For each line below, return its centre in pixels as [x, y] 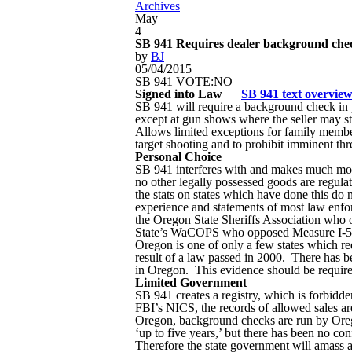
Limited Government [191, 282]
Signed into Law [188, 94]
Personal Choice [178, 157]
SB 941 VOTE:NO [184, 81]
